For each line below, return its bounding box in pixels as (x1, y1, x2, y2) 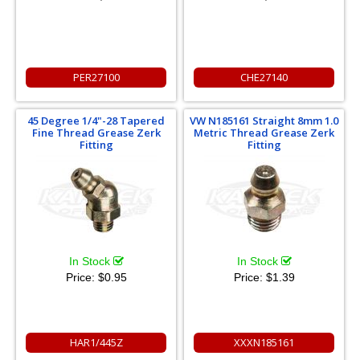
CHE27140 (240, 70, 288, 84)
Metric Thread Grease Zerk (194, 125, 334, 140)
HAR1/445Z (69, 335, 123, 350)
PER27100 (72, 70, 120, 84)
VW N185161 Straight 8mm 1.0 (190, 113, 338, 128)
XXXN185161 (234, 335, 294, 350)
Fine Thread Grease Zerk (31, 125, 161, 140)
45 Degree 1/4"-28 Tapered (27, 113, 165, 128)
